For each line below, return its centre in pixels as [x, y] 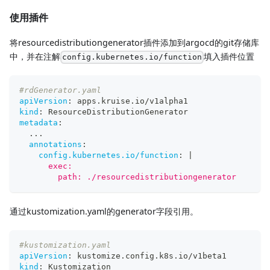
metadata [39, 123]
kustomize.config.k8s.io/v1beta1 [149, 256]
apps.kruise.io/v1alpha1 [130, 101]
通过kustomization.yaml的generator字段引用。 [104, 212]
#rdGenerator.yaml [60, 90]
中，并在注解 [35, 56]
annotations [55, 145]
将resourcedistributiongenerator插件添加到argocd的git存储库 [134, 42]
